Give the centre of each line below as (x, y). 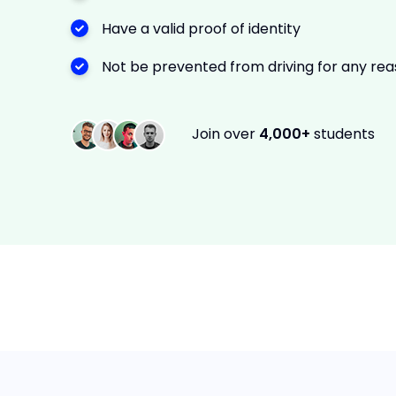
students (344, 134)
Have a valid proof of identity (201, 29)
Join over (225, 134)
